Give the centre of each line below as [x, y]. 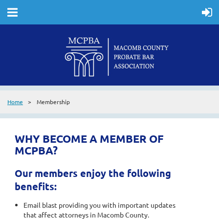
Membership [53, 102]
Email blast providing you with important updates [99, 205]
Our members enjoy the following [93, 173]
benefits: [36, 186]
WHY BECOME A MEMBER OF [89, 139]
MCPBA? [36, 150]
